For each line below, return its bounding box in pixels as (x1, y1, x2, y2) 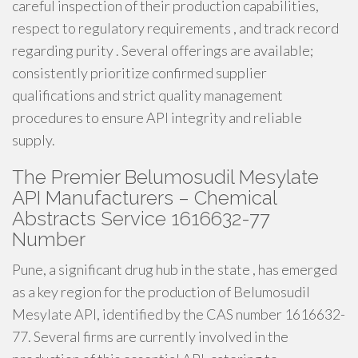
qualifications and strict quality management (12, 86, 283, 104)
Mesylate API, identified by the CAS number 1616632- (12, 305, 345, 323)
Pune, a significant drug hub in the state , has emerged (12, 261, 337, 278)
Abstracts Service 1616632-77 (12, 207, 270, 230)
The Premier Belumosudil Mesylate (12, 165, 319, 189)
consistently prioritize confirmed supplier (12, 64, 267, 82)
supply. (12, 131, 55, 149)
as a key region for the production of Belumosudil (12, 283, 310, 300)
